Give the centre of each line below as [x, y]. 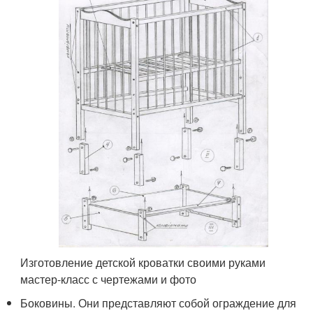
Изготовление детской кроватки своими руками [143, 262]
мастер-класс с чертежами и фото [109, 279]
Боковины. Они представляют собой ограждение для [159, 303]
